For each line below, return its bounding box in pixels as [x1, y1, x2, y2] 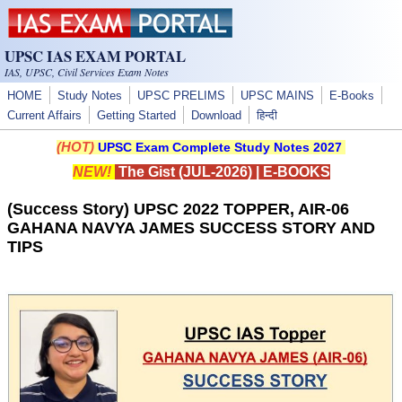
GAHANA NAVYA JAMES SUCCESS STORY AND [7, 219, 375, 237]
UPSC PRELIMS [137, 90, 225, 102]
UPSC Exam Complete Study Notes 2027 [98, 140, 342, 154]
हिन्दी [257, 109, 277, 122]
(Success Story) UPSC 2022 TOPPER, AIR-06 [7, 200, 349, 218]
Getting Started [97, 109, 176, 122]
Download [191, 109, 241, 122]
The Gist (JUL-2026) [114, 164, 252, 179]
